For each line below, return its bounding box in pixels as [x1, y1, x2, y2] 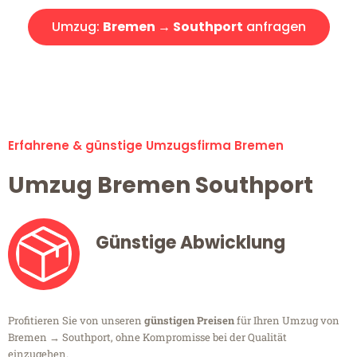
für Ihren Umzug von [234, 313, 339, 328]
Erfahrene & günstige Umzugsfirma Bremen [8, 137, 284, 155]
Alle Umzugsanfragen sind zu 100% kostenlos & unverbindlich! [12, 61, 345, 77]
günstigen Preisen [144, 313, 234, 328]
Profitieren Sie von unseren [8, 313, 144, 328]
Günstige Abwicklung [96, 230, 285, 256]
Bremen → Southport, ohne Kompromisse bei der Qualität [8, 330, 287, 345]
